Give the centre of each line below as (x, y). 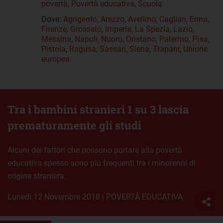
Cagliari (173, 19)
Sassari (113, 49)
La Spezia (152, 29)
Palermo (174, 39)
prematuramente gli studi (74, 125)
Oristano (141, 39)
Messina (56, 39)
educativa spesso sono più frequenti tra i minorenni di (102, 163)
